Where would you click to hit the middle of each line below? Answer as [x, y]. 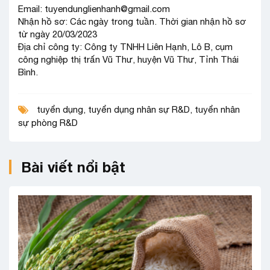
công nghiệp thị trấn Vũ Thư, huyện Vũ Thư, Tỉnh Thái [128, 59]
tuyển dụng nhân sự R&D [139, 109]
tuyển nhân [217, 109]
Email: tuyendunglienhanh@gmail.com [94, 9]
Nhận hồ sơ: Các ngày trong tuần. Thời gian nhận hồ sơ [132, 21]
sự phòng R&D [48, 123]
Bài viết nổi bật [73, 167]
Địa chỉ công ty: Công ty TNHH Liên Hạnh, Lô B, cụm [125, 47]
